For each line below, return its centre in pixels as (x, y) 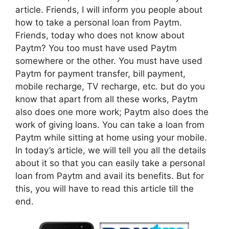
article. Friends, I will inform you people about (109, 10)
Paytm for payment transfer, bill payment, (100, 74)
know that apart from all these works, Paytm (107, 99)
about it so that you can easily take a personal (110, 163)
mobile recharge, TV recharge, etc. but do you (110, 87)
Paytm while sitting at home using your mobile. (111, 138)
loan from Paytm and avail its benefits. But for (110, 176)
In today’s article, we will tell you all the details (111, 151)
